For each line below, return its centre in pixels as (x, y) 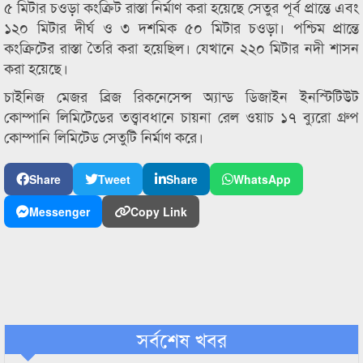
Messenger (60, 211)
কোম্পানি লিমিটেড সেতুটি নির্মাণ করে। (104, 136)
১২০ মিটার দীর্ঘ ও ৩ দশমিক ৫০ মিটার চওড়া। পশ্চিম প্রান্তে (181, 27)
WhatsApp (262, 179)
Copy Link (159, 211)
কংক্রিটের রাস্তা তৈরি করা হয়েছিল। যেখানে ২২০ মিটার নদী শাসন (181, 47)
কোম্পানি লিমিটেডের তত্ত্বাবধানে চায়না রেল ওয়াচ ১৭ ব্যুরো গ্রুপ (181, 116)
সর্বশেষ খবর (181, 339)
